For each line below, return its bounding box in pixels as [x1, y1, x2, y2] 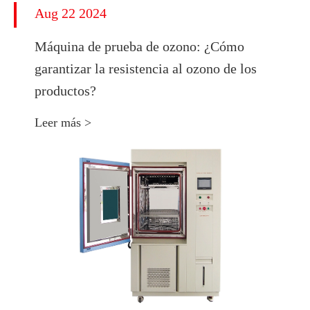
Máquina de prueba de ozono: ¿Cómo [35, 38, 244, 54]
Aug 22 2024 [35, 5, 107, 21]
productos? [35, 82, 96, 98]
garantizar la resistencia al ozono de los [35, 60, 257, 76]
